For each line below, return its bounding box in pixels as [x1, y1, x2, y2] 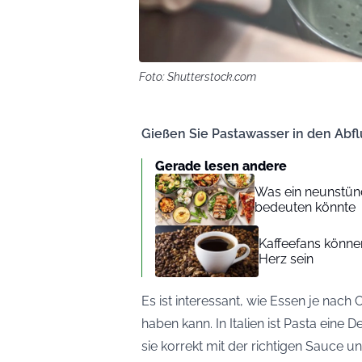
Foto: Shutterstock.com [139, 70, 256, 84]
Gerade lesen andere [155, 158, 287, 175]
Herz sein [259, 251, 314, 267]
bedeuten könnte [255, 200, 356, 216]
